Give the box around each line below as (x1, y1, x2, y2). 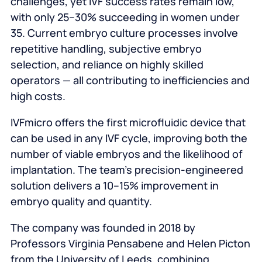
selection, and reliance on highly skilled (10, 57, 204, 72)
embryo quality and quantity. (10, 194, 152, 209)
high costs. (10, 89, 65, 104)
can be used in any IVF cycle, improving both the (10, 131, 247, 146)
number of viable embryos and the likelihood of (10, 147, 243, 161)
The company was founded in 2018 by (10, 220, 195, 235)
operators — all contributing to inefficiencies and (10, 73, 250, 88)
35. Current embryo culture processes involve (10, 26, 238, 40)
